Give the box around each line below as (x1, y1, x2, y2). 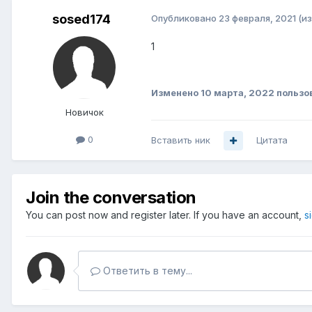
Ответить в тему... (100, 265, 192, 277)
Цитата (256, 134, 288, 146)
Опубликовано (151, 13, 219, 24)
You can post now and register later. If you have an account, (26, 209, 304, 221)
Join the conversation (26, 187, 196, 208)
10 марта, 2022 (201, 87, 274, 99)
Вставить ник (151, 134, 210, 146)
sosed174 (52, 12, 111, 27)
